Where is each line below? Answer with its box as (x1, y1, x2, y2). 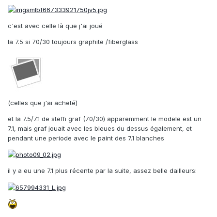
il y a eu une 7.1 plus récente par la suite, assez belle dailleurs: (8, 167, 197, 175)
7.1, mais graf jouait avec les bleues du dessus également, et (8, 124, 192, 132)
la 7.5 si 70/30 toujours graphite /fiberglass (8, 37, 138, 46)
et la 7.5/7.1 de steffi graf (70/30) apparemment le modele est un (8, 114, 201, 123)
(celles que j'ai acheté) (8, 98, 77, 107)
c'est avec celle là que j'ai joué (8, 21, 103, 30)
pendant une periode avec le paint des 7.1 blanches (8, 134, 164, 142)
